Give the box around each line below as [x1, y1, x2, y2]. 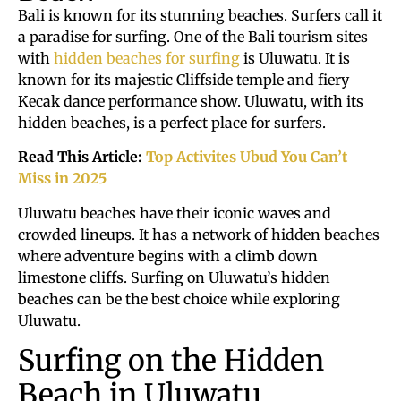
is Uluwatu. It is [240, 49, 350, 67]
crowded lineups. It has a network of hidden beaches [18, 225, 380, 243]
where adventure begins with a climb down [18, 246, 318, 265]
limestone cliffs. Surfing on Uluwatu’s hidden [18, 268, 330, 286]
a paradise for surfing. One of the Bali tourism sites [18, 28, 368, 46]
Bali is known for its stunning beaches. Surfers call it [18, 6, 382, 24]
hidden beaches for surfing [54, 49, 240, 67]
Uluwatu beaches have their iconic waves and [18, 203, 331, 222]
